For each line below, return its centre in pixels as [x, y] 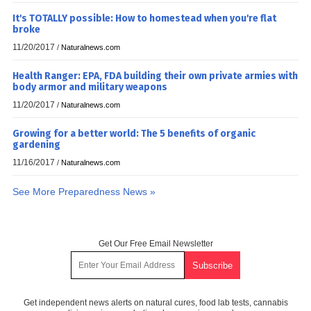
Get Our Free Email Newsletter [155, 243]
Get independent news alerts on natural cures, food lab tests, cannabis [155, 302]
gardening [36, 144]
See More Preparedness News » [84, 191]
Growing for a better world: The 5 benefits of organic [134, 133]
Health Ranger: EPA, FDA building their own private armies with [155, 76]
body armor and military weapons [90, 87]
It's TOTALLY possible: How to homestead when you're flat [144, 18]
